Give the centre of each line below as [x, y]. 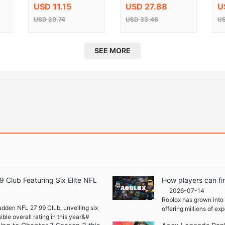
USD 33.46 [142, 19]
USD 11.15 [52, 6]
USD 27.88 [146, 6]
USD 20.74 [49, 19]
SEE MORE [113, 50]
